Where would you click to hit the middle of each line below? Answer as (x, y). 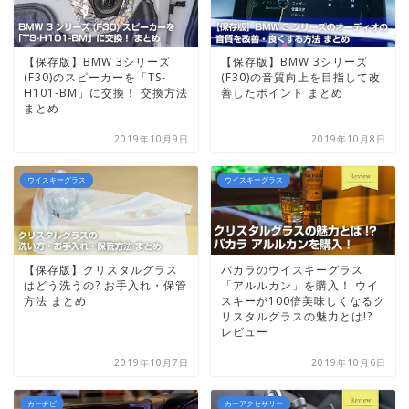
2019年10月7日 (152, 363)
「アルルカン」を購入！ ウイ (299, 286)
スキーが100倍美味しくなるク (303, 301)
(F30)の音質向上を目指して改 (300, 77)
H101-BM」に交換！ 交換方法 (106, 92)
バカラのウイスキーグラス (292, 270)
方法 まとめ (55, 301)
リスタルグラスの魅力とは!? (296, 317)
